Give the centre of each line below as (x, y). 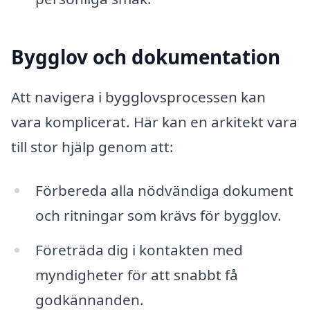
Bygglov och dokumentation (146, 57)
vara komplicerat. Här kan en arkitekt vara (154, 121)
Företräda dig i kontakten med (139, 250)
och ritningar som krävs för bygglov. (158, 216)
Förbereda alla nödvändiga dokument (164, 191)
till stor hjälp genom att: (92, 146)
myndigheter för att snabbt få (136, 275)
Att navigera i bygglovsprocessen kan (138, 97)
